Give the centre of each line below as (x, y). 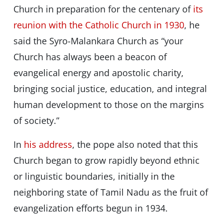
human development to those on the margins (109, 105)
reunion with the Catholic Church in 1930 (99, 25)
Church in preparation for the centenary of (103, 9)
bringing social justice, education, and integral (110, 89)
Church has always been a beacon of (90, 57)
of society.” (36, 121)
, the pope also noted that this (135, 145)
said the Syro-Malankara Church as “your (98, 41)
